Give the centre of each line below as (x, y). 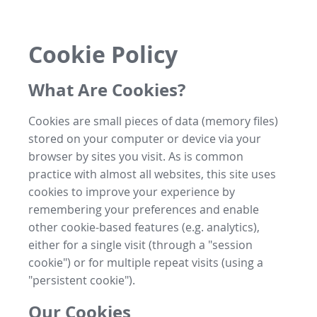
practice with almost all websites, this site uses (152, 174)
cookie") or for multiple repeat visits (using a (146, 262)
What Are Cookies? (107, 90)
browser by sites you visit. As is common (136, 156)
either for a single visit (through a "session (140, 244)
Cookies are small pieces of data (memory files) (153, 121)
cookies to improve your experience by (132, 191)
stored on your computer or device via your (145, 138)
